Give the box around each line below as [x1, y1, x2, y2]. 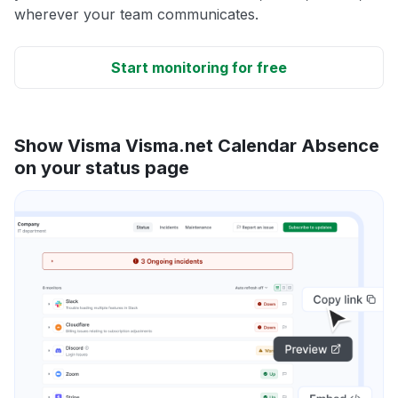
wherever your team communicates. [14, 5, 259, 24]
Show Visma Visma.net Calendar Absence [14, 135, 379, 157]
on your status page [14, 157, 189, 179]
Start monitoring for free [111, 59, 287, 77]
